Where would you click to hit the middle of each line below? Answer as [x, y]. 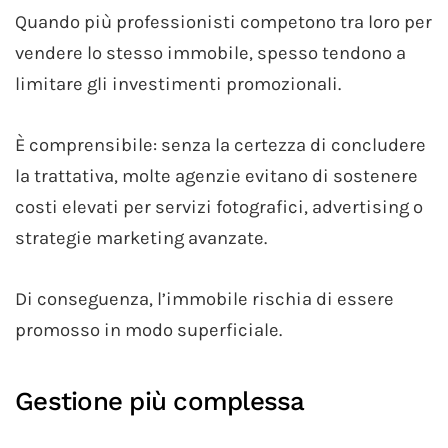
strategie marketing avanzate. [141, 237]
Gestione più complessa [160, 400]
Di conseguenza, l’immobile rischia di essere [204, 298]
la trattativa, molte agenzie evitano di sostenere [216, 175]
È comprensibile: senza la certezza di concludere [220, 144]
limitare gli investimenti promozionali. [178, 83]
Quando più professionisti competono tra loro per [223, 21]
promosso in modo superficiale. [148, 329]
